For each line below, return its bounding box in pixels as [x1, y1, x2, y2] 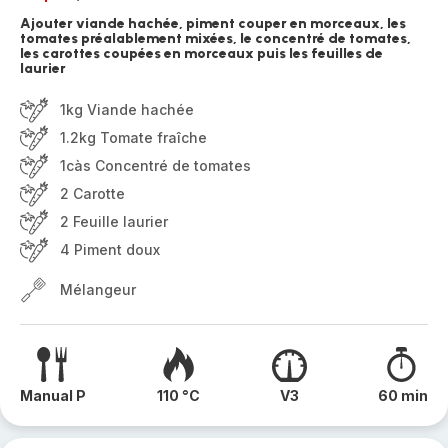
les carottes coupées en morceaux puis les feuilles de [20, 45, 383, 62]
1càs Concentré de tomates [60, 157, 251, 174]
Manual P [20, 387, 86, 404]
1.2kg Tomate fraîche [60, 129, 207, 146]
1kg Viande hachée [60, 101, 194, 118]
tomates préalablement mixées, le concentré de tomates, [20, 30, 411, 47]
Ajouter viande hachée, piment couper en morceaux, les [20, 15, 406, 32]
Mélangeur [60, 281, 136, 298]
